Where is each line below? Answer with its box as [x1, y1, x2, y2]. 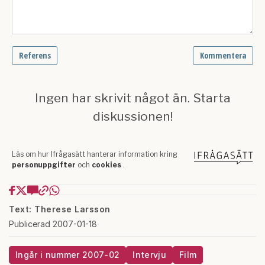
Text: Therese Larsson [9, 204, 111, 215]
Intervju [132, 250, 166, 260]
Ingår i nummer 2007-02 [15, 250, 120, 260]
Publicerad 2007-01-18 [9, 219, 97, 230]
